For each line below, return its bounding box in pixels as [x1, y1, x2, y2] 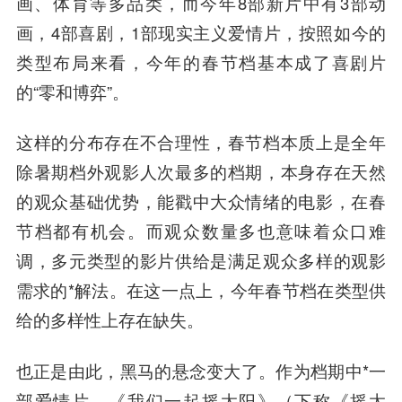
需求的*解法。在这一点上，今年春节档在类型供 [15, 278, 387, 302]
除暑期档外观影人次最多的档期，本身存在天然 [15, 160, 387, 184]
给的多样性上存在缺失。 [15, 308, 204, 332]
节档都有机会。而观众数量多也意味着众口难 [15, 219, 387, 243]
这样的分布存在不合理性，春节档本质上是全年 [15, 130, 387, 154]
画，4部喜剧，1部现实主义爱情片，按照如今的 [15, 20, 387, 44]
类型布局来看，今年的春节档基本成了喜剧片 [15, 49, 387, 74]
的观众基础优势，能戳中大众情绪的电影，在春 [15, 189, 387, 214]
